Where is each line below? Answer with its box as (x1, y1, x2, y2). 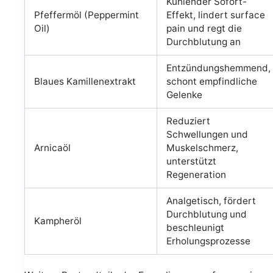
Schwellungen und (166, 129, 249, 141)
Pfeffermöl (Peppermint (34, 9, 140, 21)
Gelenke (166, 89, 203, 101)
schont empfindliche (166, 76, 258, 88)
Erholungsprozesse (166, 235, 251, 247)
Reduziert (166, 115, 211, 127)
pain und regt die (166, 23, 243, 35)
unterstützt (166, 155, 217, 168)
